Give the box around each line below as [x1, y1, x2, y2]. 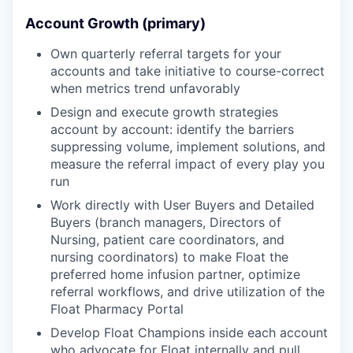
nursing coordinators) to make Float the [50, 248, 288, 265]
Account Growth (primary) [25, 14, 206, 32]
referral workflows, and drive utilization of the [50, 283, 325, 299]
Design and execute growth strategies [50, 103, 278, 120]
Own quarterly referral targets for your [50, 45, 281, 61]
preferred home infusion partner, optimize [50, 266, 300, 282]
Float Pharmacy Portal [50, 300, 184, 317]
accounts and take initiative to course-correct [50, 62, 325, 79]
